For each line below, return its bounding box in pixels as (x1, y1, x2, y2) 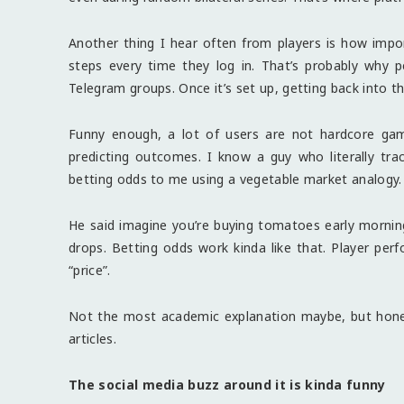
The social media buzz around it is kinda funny (69, 375, 386, 393)
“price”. (69, 261, 111, 279)
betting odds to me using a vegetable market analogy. (69, 170, 402, 188)
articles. (69, 329, 116, 347)
